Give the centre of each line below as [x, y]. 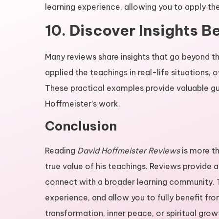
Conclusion [81, 126]
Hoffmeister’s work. [83, 104]
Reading [61, 151]
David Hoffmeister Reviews [129, 151]
